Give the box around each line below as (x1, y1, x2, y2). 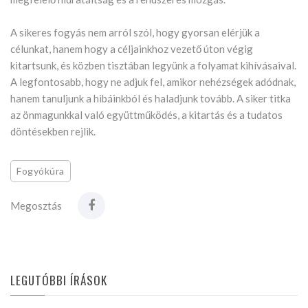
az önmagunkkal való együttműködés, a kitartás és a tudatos (10, 109, 283, 122)
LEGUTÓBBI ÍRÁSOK (10, 272, 108, 289)
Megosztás (10, 199, 62, 212)
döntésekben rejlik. (10, 125, 96, 138)
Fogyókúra (16, 165, 65, 177)
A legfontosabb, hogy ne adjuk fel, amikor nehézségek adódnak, (10, 76, 296, 89)
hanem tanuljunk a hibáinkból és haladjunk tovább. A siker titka (10, 92, 291, 105)
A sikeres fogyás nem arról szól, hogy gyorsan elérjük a (10, 26, 260, 39)
